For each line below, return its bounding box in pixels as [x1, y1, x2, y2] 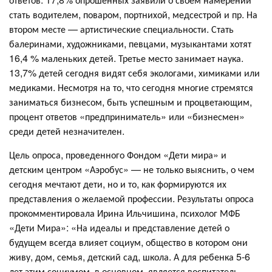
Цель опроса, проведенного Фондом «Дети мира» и [9, 147, 226, 161]
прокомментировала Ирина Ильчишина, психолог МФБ [9, 205, 240, 220]
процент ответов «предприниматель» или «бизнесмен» [9, 109, 245, 123]
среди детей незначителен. [9, 123, 124, 138]
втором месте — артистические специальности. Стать [9, 21, 234, 36]
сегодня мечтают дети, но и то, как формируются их [9, 176, 226, 191]
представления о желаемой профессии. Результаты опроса [9, 191, 254, 205]
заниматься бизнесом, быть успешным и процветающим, [9, 94, 252, 109]
